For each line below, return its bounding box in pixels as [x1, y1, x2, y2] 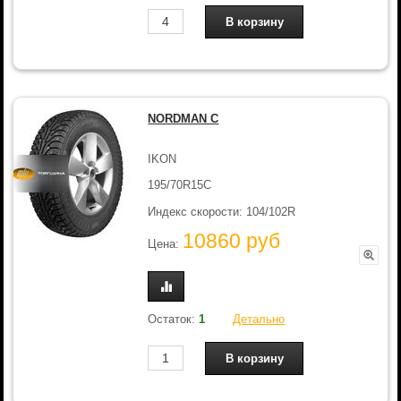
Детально [233, 311, 286, 326]
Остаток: [148, 311, 200, 326]
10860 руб [183, 229, 281, 253]
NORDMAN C [148, 112, 219, 125]
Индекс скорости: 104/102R [148, 204, 296, 218]
